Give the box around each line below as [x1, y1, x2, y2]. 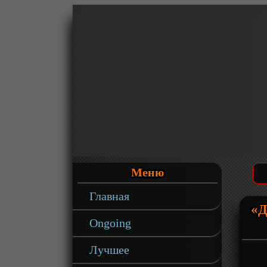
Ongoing [89, 216, 132, 229]
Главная [89, 190, 130, 203]
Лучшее [89, 243, 130, 256]
